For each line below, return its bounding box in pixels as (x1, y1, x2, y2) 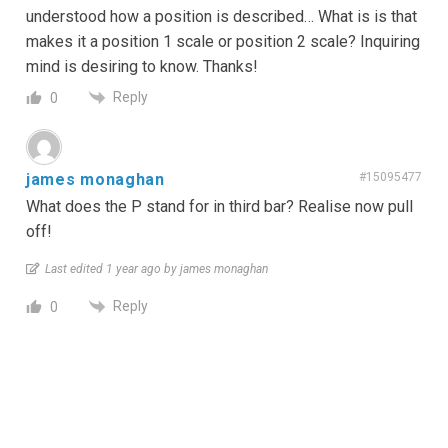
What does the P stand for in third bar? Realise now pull (26, 197, 413, 217)
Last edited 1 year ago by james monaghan (45, 262, 268, 277)
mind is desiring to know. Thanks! (26, 56, 258, 76)
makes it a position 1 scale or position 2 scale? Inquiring (26, 31, 420, 51)
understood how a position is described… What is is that (26, 6, 417, 26)
